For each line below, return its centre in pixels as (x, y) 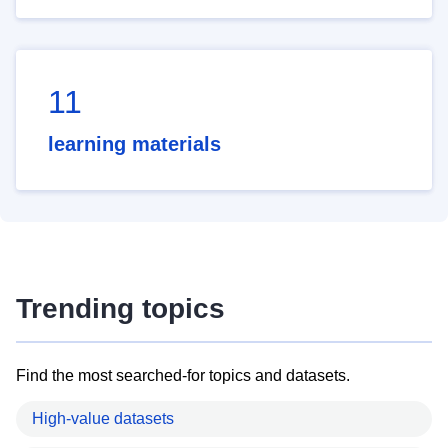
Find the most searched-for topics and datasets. (183, 375)
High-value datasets (103, 418)
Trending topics (120, 309)
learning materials (134, 144)
